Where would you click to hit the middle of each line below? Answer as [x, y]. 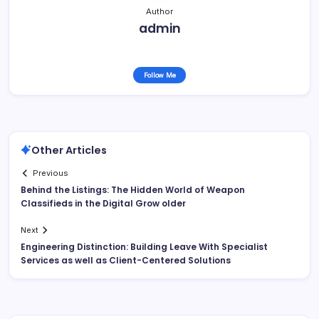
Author [159, 11]
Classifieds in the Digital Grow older [103, 204]
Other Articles [69, 150]
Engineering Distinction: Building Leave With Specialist [144, 247]
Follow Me [159, 75]
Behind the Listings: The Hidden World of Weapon [133, 190]
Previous [51, 173]
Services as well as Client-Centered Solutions [126, 261]
